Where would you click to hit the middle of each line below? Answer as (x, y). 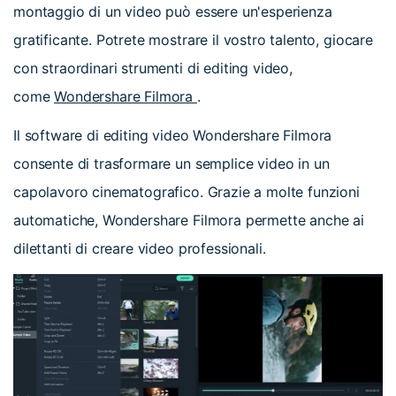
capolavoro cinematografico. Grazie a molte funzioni (187, 192)
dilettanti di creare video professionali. (140, 249)
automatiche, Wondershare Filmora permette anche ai (189, 221)
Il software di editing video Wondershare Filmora (173, 136)
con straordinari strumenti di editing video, (153, 68)
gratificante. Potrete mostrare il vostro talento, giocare (193, 39)
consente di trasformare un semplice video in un (171, 164)
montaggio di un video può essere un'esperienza (173, 11)
